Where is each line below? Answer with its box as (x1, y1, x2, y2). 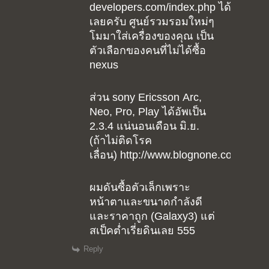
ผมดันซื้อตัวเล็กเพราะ (89, 181, 190, 194)
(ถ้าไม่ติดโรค (89, 134, 152, 147)
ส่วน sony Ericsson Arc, (89, 91, 202, 104)
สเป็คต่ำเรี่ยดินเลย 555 (89, 225, 195, 237)
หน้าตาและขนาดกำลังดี (89, 196, 202, 208)
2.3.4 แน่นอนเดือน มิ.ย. (89, 120, 199, 133)
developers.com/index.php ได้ (89, 1, 231, 14)
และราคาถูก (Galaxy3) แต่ (89, 210, 215, 223)
